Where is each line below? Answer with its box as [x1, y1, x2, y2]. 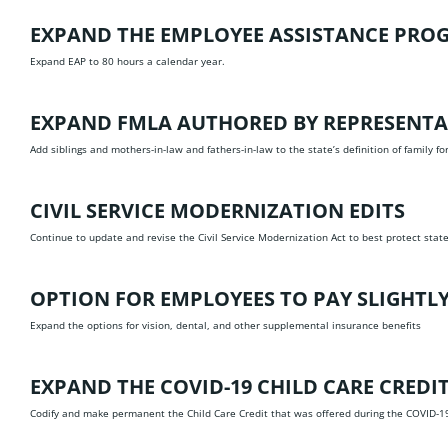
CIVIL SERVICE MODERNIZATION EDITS [30, 197, 405, 224]
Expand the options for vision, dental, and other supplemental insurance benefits [30, 318, 421, 332]
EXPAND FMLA [30, 109, 177, 136]
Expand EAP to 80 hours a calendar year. [30, 54, 225, 68]
